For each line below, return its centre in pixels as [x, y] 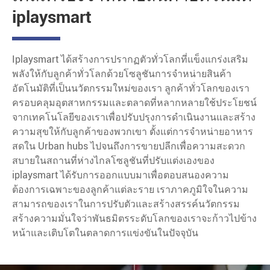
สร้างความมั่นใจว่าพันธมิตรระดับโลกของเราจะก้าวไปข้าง [134, 218]
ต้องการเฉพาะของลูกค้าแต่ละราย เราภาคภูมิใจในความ [130, 189]
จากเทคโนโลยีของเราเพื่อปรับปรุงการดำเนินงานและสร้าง [134, 117]
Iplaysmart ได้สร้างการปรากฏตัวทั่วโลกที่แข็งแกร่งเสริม [130, 59]
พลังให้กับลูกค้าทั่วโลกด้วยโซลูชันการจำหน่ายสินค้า [122, 74]
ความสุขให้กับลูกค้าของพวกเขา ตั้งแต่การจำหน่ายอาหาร [133, 131]
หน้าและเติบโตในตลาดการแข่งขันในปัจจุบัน [105, 233]
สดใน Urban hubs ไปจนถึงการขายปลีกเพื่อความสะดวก [129, 146]
